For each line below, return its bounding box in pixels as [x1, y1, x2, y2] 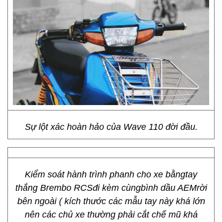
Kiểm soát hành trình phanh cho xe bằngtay [25, 169, 197, 179]
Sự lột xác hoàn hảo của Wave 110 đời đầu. [24, 122, 198, 132]
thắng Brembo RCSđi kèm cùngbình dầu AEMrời [15, 183, 207, 193]
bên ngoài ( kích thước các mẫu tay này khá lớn [17, 196, 205, 206]
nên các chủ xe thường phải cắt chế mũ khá [24, 210, 198, 220]
